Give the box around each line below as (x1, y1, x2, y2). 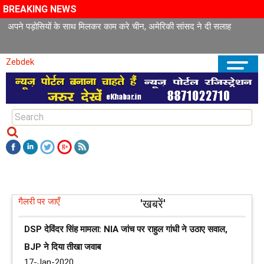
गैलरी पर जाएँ (18, 196, 60, 207)
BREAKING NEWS (3, 4, 77, 15)
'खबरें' (140, 196, 166, 211)
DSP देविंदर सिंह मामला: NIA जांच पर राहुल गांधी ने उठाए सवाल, (24, 223, 227, 235)
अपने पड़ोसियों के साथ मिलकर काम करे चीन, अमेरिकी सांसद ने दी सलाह (8, 21, 231, 32)
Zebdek (6, 57, 34, 67)
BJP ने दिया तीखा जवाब (24, 241, 101, 252)
